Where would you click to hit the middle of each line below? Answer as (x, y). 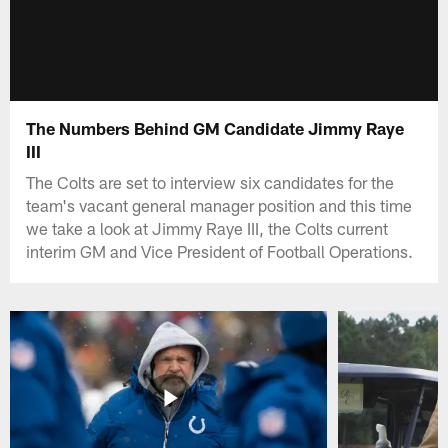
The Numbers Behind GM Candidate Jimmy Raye (215, 127)
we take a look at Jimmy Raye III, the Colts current (207, 227)
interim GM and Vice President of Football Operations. (220, 250)
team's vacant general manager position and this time (219, 204)
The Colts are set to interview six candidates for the (210, 181)
